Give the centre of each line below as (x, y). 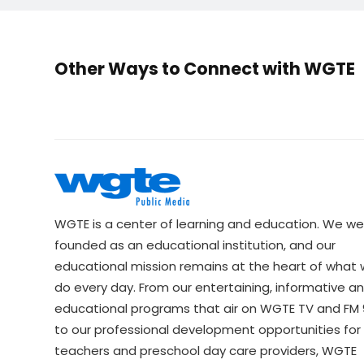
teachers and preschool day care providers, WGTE (206, 350)
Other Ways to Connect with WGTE (205, 68)
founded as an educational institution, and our (195, 245)
